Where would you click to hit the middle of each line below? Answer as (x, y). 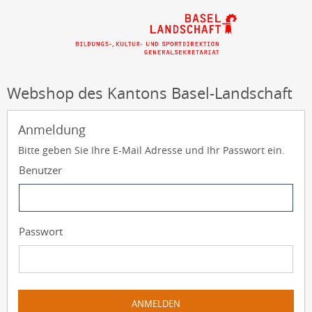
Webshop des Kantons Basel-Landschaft (150, 93)
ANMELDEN (156, 304)
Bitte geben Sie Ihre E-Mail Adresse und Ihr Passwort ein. (151, 150)
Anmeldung (52, 130)
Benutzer (40, 170)
